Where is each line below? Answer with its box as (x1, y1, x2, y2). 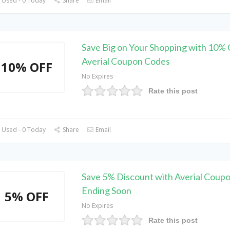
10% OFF (1, 59, 53, 75)
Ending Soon (81, 185, 131, 196)
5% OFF (5, 188, 49, 205)
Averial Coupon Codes (81, 55, 170, 67)
